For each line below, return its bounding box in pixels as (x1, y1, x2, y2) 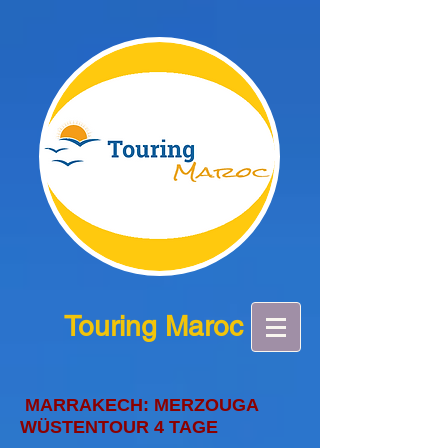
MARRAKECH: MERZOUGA (20, 395, 258, 415)
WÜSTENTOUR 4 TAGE (20, 417, 218, 437)
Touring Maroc (64, 310, 243, 342)
